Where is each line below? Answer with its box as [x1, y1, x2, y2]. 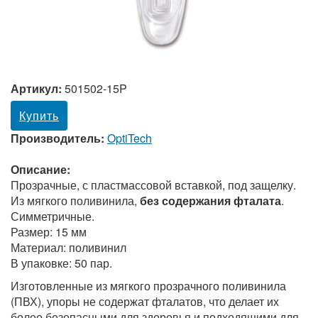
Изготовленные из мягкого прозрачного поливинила [11, 278, 286, 294]
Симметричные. [11, 208, 94, 224]
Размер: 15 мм [11, 224, 87, 240]
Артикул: [11, 80, 62, 97]
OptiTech [107, 130, 152, 146]
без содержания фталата [140, 192, 281, 209]
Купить [19, 107, 59, 124]
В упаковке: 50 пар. [11, 255, 112, 271]
